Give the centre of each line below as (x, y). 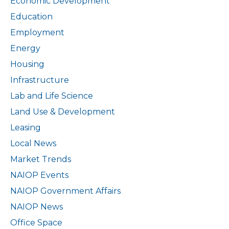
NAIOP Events (39, 175)
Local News (33, 144)
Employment (37, 33)
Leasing (26, 128)
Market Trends (41, 159)
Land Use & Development (63, 112)
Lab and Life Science (52, 96)
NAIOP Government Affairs (65, 191)
